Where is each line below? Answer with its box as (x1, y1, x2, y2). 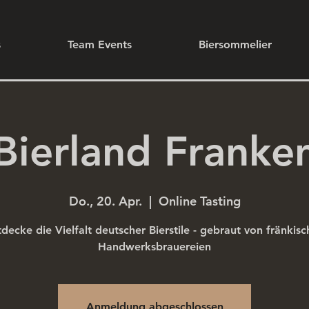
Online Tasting (158, 192, 241, 209)
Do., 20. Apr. (68, 192, 142, 209)
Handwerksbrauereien (98, 239, 211, 253)
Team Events (68, 38, 132, 51)
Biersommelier (199, 38, 272, 51)
